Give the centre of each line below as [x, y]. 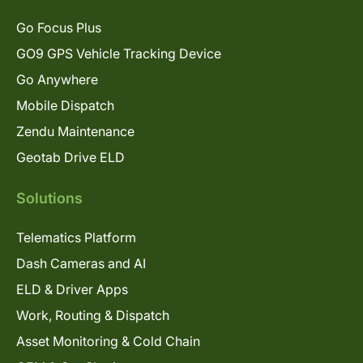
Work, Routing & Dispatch [93, 315]
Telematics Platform [76, 237]
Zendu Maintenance [75, 131]
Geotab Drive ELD [70, 157]
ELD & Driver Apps [72, 289]
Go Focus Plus [59, 27]
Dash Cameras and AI [81, 263]
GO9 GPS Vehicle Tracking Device [119, 53]
